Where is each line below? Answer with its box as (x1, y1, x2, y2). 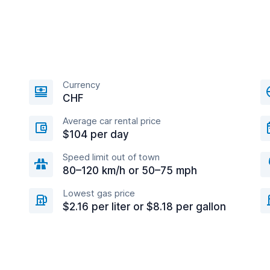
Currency (63, 79, 100, 90)
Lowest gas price (63, 187, 135, 199)
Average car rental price (63, 115, 161, 127)
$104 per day (63, 128, 129, 140)
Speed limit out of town (63, 151, 160, 163)
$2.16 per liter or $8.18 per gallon (63, 201, 226, 213)
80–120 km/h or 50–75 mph (63, 165, 197, 177)
